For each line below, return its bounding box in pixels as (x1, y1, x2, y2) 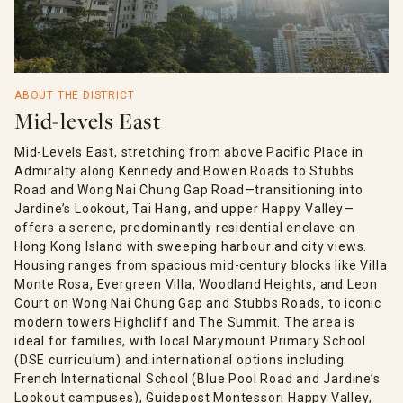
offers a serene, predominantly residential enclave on (14, 219, 355, 235)
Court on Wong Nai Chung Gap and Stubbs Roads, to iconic (14, 295, 381, 310)
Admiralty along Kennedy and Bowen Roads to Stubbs (14, 163, 355, 178)
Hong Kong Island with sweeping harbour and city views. (14, 238, 368, 254)
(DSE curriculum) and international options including (14, 352, 345, 367)
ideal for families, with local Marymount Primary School (14, 333, 366, 348)
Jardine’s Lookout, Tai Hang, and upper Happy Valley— (14, 201, 354, 216)
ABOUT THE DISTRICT (14, 89, 135, 103)
